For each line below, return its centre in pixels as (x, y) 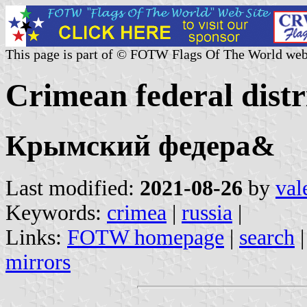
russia (207, 212)
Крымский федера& (140, 145)
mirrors (38, 262)
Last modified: (73, 188)
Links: (36, 237)
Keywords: (56, 212)
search (267, 237)
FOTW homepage (146, 237)
